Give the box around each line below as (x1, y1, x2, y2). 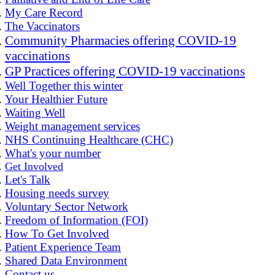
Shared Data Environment (5, 254, 127, 267)
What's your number (5, 146, 101, 160)
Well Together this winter (5, 79, 123, 92)
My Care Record (5, 6, 83, 19)
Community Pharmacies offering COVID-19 (5, 33, 236, 48)
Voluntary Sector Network (5, 199, 128, 213)
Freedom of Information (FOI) (5, 213, 148, 227)
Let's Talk (5, 172, 50, 186)
